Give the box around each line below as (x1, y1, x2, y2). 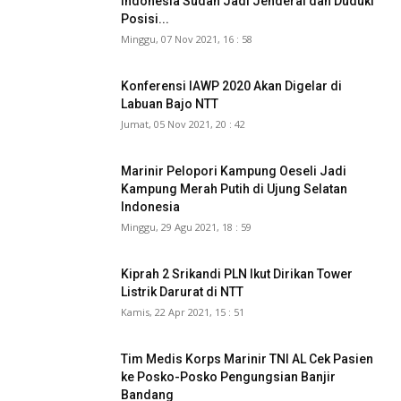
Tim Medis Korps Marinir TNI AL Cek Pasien (121, 351, 373, 366)
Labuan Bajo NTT (121, 96, 218, 111)
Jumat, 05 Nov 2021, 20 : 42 (121, 116, 245, 131)
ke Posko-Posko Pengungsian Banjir (121, 369, 336, 384)
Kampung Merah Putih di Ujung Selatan (121, 181, 347, 196)
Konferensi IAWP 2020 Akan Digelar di (121, 78, 342, 93)
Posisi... (121, 11, 169, 26)
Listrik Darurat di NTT (121, 284, 243, 299)
